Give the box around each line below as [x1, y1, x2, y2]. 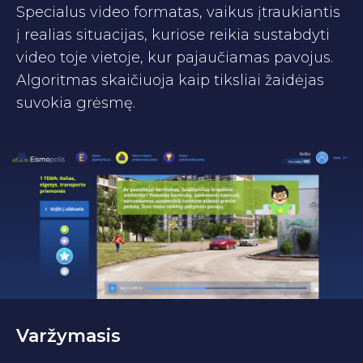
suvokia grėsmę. [16, 93, 135, 112]
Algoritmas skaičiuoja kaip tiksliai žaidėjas [16, 70, 324, 89]
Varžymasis [16, 324, 121, 347]
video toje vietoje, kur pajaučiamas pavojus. [16, 48, 333, 66]
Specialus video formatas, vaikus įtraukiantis [16, 2, 340, 21]
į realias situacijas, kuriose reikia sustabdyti [16, 25, 330, 44]
